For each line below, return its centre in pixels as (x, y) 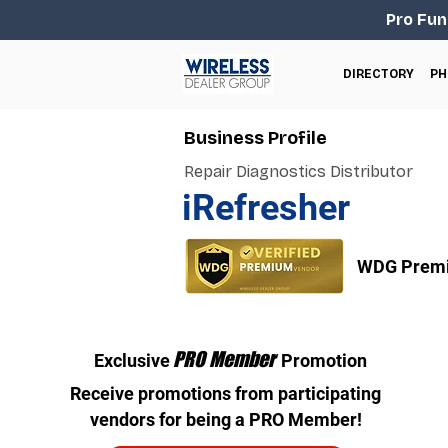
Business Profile (255, 138)
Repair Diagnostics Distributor (298, 171)
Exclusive (131, 360)
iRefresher (266, 208)
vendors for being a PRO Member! (225, 419)
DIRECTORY (378, 74)
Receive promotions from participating (226, 393)
